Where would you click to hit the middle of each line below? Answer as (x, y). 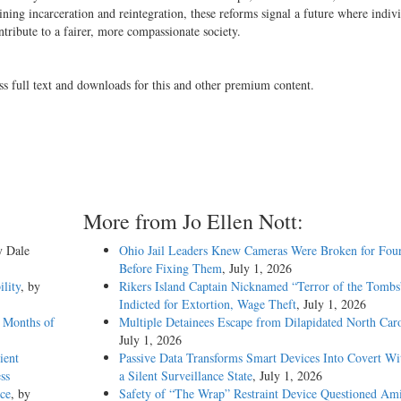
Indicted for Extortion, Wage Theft (207, 304)
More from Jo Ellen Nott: (193, 222)
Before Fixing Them (170, 269)
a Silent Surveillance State (185, 376)
